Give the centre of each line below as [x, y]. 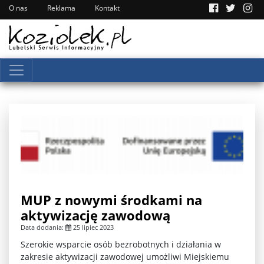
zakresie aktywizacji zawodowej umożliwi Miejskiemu [125, 256]
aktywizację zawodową [95, 215]
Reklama [61, 8]
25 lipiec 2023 [93, 227]
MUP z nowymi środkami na [111, 199]
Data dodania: [43, 227]
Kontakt [107, 8]
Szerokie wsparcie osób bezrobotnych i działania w [121, 244]
